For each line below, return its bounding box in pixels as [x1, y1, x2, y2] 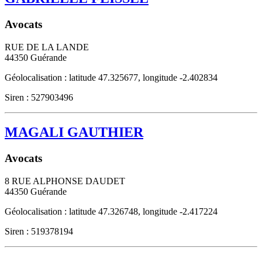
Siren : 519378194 [5, 226, 73, 237]
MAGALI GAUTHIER [5, 125, 143, 140]
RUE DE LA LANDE [5, 42, 89, 52]
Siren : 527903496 [5, 92, 73, 102]
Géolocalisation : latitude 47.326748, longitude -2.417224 [5, 206, 218, 217]
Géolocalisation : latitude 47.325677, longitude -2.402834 [5, 72, 218, 82]
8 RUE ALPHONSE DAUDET [5, 176, 125, 187]
